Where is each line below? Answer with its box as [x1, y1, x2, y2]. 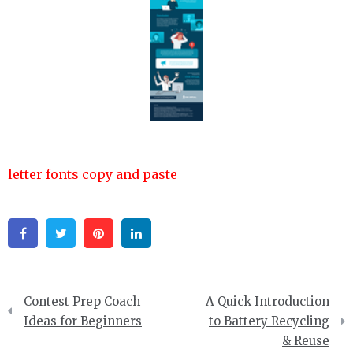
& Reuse [282, 333, 329, 349]
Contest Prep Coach [24, 294, 140, 310]
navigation [7, 306, 88, 337]
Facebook [41, 225, 101, 242]
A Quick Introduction [206, 294, 329, 310]
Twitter [79, 225, 127, 242]
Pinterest [117, 225, 175, 242]
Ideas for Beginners [24, 314, 142, 329]
